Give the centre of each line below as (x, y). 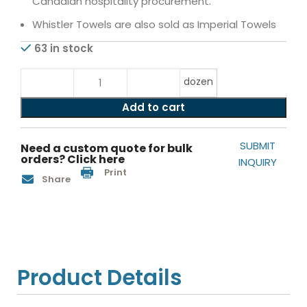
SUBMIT (258, 146)
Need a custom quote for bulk (107, 148)
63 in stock (64, 48)
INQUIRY (258, 162)
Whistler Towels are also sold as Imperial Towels (155, 24)
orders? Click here (73, 159)
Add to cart (153, 107)
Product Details (100, 278)
